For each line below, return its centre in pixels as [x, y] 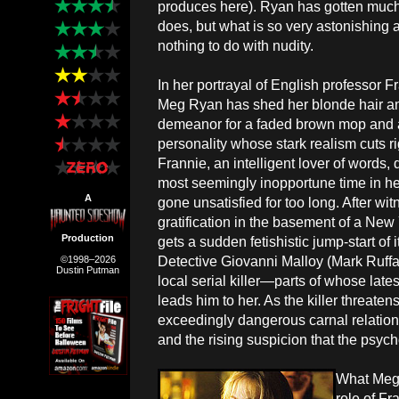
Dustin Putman [88, 270]
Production [88, 238]
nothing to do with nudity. [236, 45]
